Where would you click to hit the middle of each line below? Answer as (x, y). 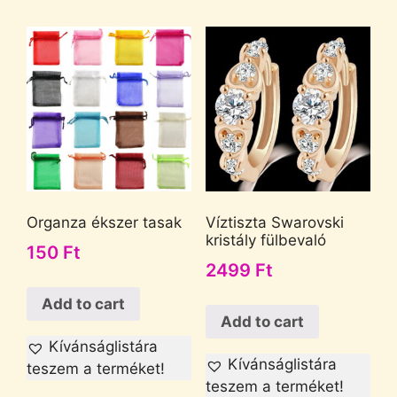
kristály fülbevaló (265, 241)
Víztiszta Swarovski (274, 223)
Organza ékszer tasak (104, 223)
